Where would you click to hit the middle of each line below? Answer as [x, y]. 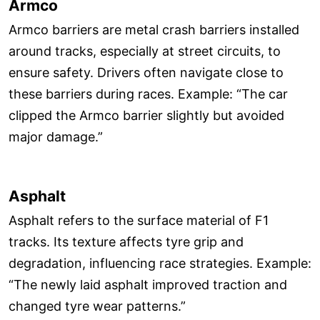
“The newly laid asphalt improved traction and [148, 285]
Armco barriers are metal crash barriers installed [154, 29]
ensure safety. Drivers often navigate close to [146, 72]
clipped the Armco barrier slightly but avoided [146, 115]
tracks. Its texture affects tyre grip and [126, 242]
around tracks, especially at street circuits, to [145, 51]
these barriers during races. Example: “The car [148, 94]
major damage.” [56, 136]
